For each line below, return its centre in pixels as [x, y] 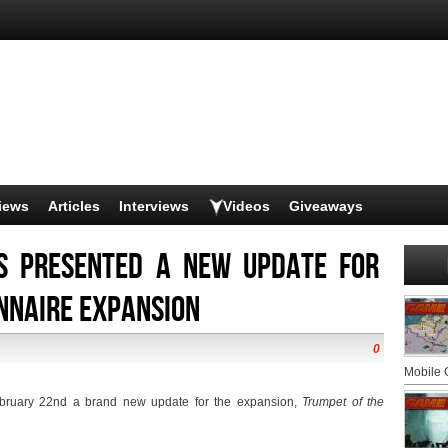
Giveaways [326, 206]
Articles [74, 206]
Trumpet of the [343, 402]
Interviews [154, 206]
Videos [246, 206]
